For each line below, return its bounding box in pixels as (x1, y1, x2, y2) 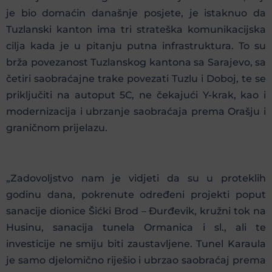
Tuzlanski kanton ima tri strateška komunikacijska (6, 24, 266, 36)
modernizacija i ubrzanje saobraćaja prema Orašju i (6, 106, 266, 118)
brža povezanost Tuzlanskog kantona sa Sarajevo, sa (6, 56, 266, 69)
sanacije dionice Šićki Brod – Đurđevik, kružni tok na (6, 205, 266, 217)
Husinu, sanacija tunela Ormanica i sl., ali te (6, 222, 266, 234)
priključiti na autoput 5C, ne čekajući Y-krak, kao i (6, 89, 266, 101)
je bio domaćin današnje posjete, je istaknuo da (6, 7, 266, 19)
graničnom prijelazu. (6, 122, 107, 134)
